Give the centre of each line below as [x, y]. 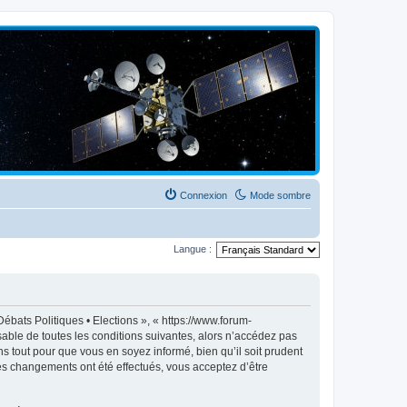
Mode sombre [280, 195]
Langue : [193, 248]
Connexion [203, 195]
